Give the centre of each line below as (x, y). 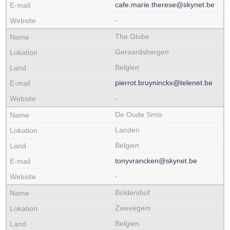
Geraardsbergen (142, 52)
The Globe (132, 36)
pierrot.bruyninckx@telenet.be (164, 83)
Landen (127, 130)
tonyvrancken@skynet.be (156, 161)
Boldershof (132, 193)
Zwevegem (133, 208)
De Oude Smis (139, 114)
